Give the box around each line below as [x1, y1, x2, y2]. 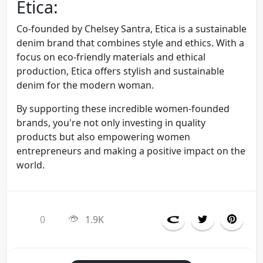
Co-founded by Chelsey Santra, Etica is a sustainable [16, 22, 247, 36]
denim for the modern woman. [16, 79, 154, 92]
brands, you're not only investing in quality [16, 116, 205, 130]
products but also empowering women [16, 130, 190, 144]
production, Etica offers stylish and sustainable [16, 65, 224, 78]
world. [16, 159, 45, 172]
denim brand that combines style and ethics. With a [16, 36, 244, 50]
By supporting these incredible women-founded [16, 102, 230, 116]
